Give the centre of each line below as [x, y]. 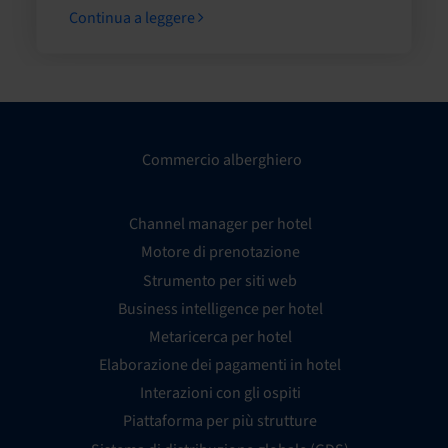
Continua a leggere [133, 17]
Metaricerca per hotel [220, 336]
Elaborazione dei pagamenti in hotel [220, 365]
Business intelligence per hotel [220, 308]
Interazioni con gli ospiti [220, 393]
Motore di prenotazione [220, 252]
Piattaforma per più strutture [220, 421]
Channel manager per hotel [220, 224]
